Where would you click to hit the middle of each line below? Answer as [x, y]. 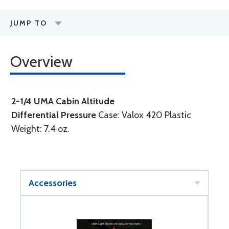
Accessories [53, 183]
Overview [41, 62]
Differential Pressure [55, 115]
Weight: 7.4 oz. [40, 129]
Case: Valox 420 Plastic [145, 115]
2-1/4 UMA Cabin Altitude [63, 101]
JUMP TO [29, 23]
